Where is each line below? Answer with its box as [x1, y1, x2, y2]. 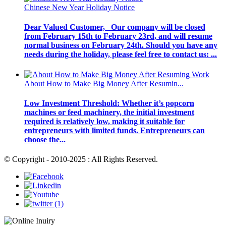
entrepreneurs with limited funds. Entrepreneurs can [24, 126, 205, 135]
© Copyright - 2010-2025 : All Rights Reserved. [4, 155, 158, 164]
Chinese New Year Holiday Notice [24, 3, 135, 12]
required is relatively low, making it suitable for [24, 117, 185, 126]
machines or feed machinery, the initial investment [24, 107, 194, 117]
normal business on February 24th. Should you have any [24, 41, 217, 50]
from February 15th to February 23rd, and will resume [24, 32, 212, 41]
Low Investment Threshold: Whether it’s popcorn [24, 98, 194, 107]
